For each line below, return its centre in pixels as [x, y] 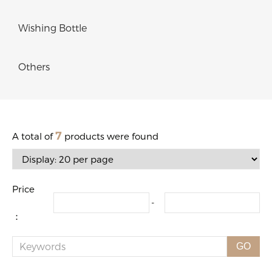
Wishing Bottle [53, 27]
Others [34, 66]
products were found [110, 136]
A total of [34, 136]
